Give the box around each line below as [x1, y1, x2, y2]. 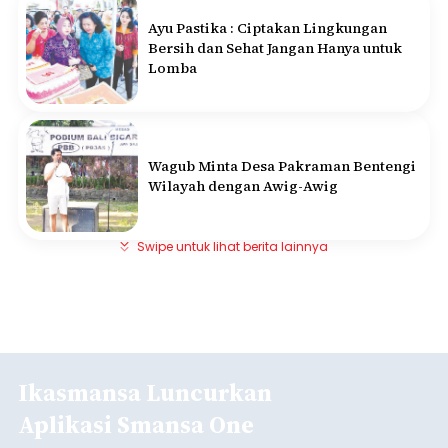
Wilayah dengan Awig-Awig [148, 176, 338, 196]
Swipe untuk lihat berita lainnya [137, 238, 328, 255]
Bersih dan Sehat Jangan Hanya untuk [148, 38, 402, 58]
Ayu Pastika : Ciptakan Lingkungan [148, 18, 387, 38]
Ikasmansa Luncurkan [18, 376, 272, 409]
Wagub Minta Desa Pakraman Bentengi [148, 156, 416, 176]
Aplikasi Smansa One [18, 408, 254, 441]
